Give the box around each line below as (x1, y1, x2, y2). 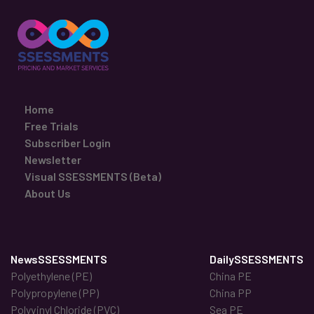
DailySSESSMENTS (210, 252, 303, 266)
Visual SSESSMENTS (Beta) (25, 170, 161, 184)
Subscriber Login (25, 136, 111, 150)
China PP (210, 286, 252, 300)
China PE (210, 269, 252, 283)
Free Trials (25, 119, 78, 133)
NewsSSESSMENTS (11, 252, 107, 266)
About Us (25, 186, 71, 200)
